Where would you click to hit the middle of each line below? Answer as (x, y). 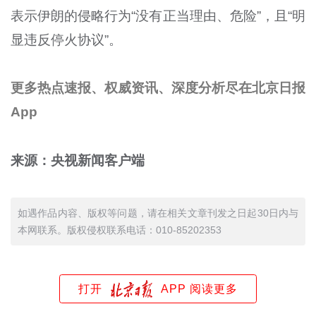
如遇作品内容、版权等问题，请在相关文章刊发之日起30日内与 (158, 213)
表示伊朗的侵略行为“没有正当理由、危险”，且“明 (158, 16)
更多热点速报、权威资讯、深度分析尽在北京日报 (158, 88)
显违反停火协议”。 (66, 39)
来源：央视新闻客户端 (77, 160)
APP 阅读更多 (200, 288)
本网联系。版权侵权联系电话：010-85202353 (119, 230)
